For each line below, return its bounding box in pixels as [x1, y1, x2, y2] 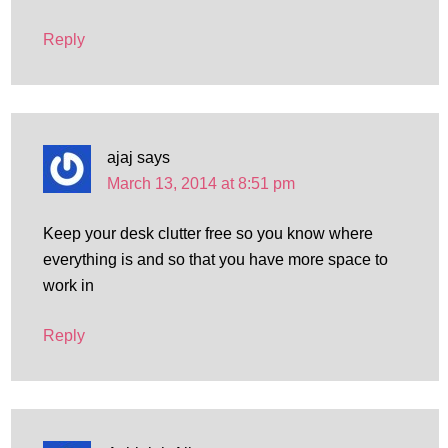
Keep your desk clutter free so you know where [42, 225, 373, 242]
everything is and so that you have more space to [42, 251, 388, 268]
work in [42, 277, 94, 294]
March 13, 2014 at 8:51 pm [106, 175, 295, 192]
